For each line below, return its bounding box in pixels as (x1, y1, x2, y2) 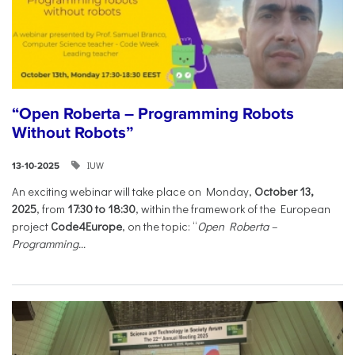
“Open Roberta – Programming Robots (12, 104, 294, 124)
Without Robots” (12, 123, 133, 143)
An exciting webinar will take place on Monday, (12, 184, 254, 200)
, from (36, 201, 67, 217)
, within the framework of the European (136, 201, 330, 217)
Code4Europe (51, 219, 122, 235)
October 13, (254, 184, 314, 200)
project (12, 219, 51, 235)
